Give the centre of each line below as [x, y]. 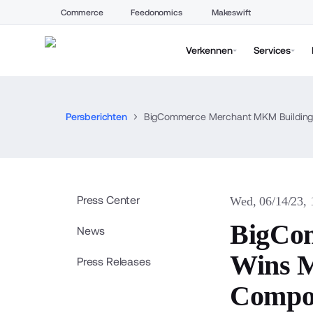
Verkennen [209, 50]
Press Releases [114, 262]
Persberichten [96, 117]
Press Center [108, 200]
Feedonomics [156, 12]
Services [272, 50]
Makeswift [231, 12]
